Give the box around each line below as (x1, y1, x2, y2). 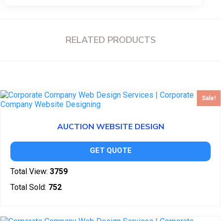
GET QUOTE (89, 146, 132, 155)
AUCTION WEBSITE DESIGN (57, 121, 164, 133)
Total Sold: (10, 183, 46, 192)
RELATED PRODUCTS (65, 34, 156, 46)
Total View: (10, 167, 48, 177)
